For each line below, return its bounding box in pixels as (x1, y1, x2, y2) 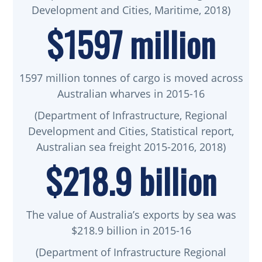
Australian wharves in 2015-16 (57, 87, 205, 101)
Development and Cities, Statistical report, (28, 124, 234, 139)
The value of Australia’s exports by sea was (26, 208, 236, 222)
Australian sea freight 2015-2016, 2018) (36, 140, 226, 154)
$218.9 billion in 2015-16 (71, 223, 191, 238)
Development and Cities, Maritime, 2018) (32, 3, 230, 18)
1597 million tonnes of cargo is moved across (19, 71, 243, 85)
